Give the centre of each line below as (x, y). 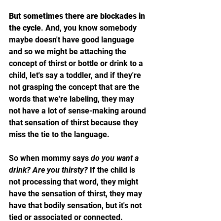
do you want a (116, 158)
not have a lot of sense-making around (78, 110)
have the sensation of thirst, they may (76, 193)
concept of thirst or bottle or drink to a (77, 63)
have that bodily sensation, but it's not (76, 205)
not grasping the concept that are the (75, 87)
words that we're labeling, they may (73, 99)
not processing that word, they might (74, 182)
